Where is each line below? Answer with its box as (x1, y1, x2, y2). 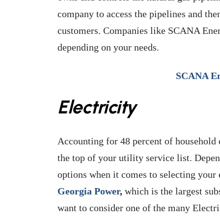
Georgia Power (57, 185, 120, 196)
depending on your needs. (57, 41, 159, 53)
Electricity (57, 95, 137, 118)
